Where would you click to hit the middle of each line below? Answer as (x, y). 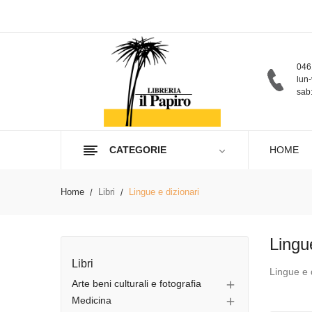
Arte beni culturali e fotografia (136, 283)
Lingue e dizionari (164, 192)
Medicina (92, 300)
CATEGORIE (138, 150)
